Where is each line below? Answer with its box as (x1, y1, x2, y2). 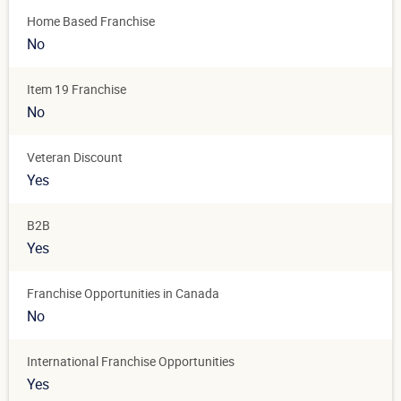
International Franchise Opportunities (27, 353, 235, 371)
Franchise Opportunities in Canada (27, 285, 219, 303)
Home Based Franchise (27, 13, 155, 30)
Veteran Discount (27, 149, 123, 166)
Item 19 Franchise (27, 81, 126, 98)
